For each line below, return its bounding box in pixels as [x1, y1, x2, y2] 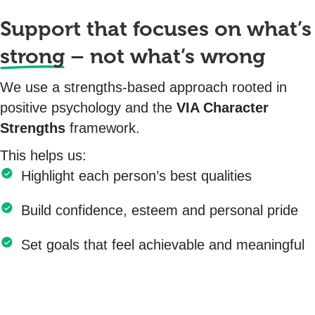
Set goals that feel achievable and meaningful [21, 237, 304, 252]
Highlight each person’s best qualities [21, 168, 252, 184]
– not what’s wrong [65, 44, 265, 68]
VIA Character [176, 100, 269, 115]
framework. [65, 120, 140, 136]
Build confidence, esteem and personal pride [21, 202, 298, 218]
